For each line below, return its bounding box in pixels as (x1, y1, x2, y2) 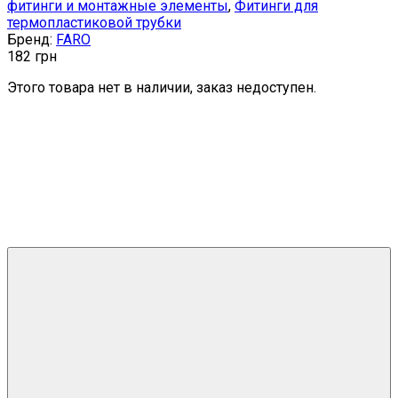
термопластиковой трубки (7, 13, 181, 31)
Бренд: (7, 30, 56, 48)
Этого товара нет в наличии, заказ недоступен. (7, 78, 316, 96)
